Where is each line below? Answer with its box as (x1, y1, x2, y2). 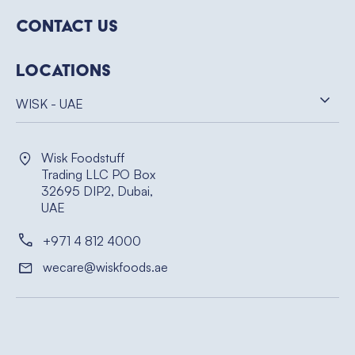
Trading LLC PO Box (41, 166, 155, 182)
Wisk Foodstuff (41, 149, 124, 166)
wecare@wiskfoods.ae (43, 258, 168, 275)
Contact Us (16, 15, 118, 36)
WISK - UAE (16, 95, 83, 112)
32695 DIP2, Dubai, (41, 182, 153, 199)
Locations (16, 59, 111, 80)
